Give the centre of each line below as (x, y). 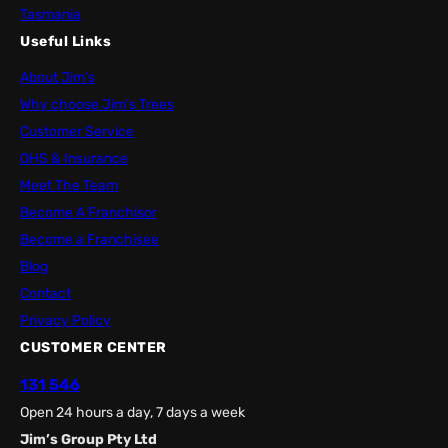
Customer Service (77, 132)
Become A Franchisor (88, 213)
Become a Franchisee (89, 240)
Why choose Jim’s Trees (97, 105)
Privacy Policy (65, 321)
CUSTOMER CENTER (93, 348)
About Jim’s (57, 78)
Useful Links (65, 42)
